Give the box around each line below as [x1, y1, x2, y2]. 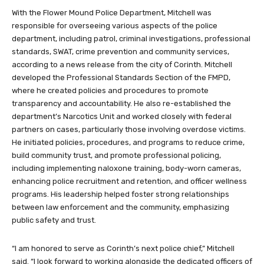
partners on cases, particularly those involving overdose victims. [12, 125, 246, 134]
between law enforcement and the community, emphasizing [12, 203, 229, 212]
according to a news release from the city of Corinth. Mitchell [12, 60, 232, 70]
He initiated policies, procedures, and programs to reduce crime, [12, 138, 245, 147]
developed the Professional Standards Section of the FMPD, [12, 73, 230, 82]
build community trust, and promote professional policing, [12, 151, 221, 160]
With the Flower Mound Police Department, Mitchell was [12, 8, 212, 18]
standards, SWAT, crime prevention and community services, [12, 47, 229, 57]
